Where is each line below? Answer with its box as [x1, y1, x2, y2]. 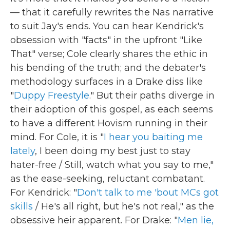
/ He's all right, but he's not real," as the [33, 201, 214, 212]
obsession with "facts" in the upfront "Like [10, 34, 202, 46]
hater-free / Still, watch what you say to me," [10, 159, 214, 170]
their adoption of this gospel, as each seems [10, 104, 213, 115]
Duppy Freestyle [14, 90, 89, 101]
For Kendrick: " [10, 187, 77, 198]
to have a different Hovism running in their [10, 118, 207, 129]
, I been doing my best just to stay [35, 145, 190, 157]
